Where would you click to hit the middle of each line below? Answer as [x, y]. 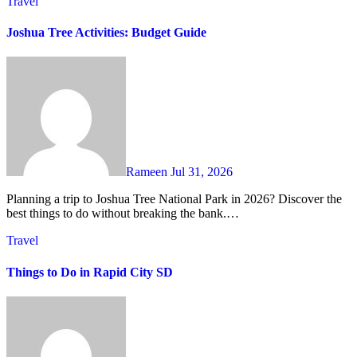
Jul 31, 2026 [202, 172]
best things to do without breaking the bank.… [123, 214]
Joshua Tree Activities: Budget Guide [106, 33]
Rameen [148, 172]
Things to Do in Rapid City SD [90, 272]
